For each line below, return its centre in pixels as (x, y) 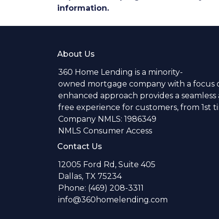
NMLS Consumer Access (105, 131)
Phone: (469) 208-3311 (101, 188)
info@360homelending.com (113, 200)
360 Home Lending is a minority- (120, 72)
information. (83, 8)
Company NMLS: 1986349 (107, 119)
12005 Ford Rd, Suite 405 (107, 164)
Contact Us (80, 146)
